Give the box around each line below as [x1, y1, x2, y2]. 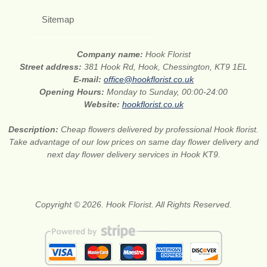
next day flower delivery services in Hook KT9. [46, 150, 221, 160]
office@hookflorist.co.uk [104, 74, 194, 85]
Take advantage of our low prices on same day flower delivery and [8, 137, 259, 147]
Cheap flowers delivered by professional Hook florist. [61, 125, 259, 135]
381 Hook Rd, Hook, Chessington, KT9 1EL [84, 62, 247, 72]
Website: [83, 100, 122, 110]
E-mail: [73, 74, 104, 85]
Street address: [20, 62, 84, 72]
